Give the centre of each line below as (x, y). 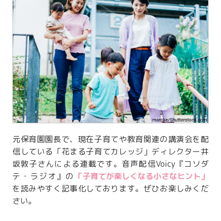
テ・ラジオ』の (43, 176)
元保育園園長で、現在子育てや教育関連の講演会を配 (110, 139)
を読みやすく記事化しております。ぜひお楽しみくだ (110, 189)
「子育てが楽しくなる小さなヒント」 (142, 176)
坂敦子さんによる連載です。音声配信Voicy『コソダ (110, 164)
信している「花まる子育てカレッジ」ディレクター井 (110, 152)
